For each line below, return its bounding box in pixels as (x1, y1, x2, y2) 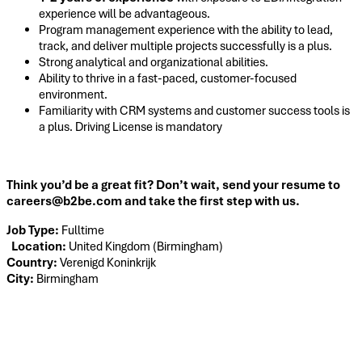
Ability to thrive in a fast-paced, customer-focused (39, 69, 297, 86)
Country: (6, 254, 60, 271)
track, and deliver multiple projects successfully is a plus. (39, 37, 332, 54)
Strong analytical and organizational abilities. (39, 53, 268, 70)
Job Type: (6, 221, 61, 238)
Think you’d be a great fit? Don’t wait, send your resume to (6, 176, 340, 193)
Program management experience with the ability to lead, (39, 21, 333, 38)
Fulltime (61, 221, 104, 238)
